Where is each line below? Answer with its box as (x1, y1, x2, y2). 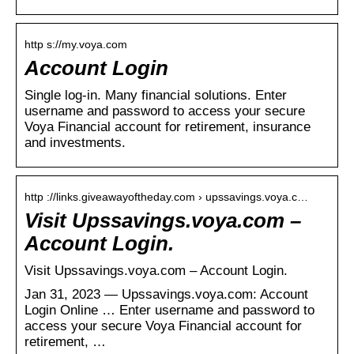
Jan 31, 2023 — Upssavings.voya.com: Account (24, 286, 308, 302)
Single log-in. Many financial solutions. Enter (24, 87, 287, 103)
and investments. (24, 134, 126, 150)
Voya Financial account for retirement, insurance (24, 119, 311, 134)
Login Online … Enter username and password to (24, 302, 314, 318)
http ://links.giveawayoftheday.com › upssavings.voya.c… (24, 190, 308, 203)
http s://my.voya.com (24, 37, 127, 51)
